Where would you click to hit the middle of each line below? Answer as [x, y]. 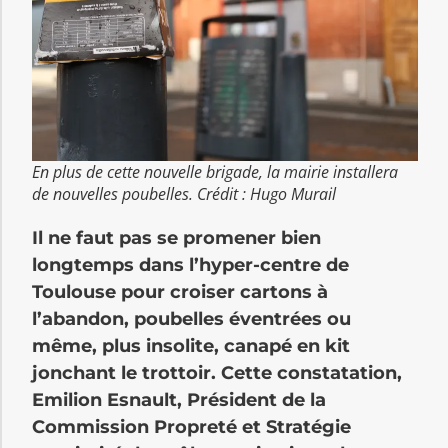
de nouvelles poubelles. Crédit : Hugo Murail [184, 194]
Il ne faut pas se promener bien [176, 238]
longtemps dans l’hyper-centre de [190, 265]
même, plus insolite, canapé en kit [191, 346]
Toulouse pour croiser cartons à [180, 292]
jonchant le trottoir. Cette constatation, [217, 373]
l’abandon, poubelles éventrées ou [191, 319]
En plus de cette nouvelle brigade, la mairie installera [215, 172]
